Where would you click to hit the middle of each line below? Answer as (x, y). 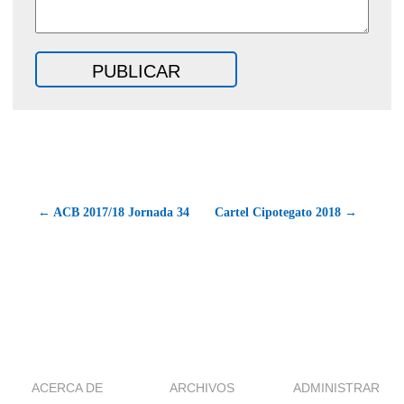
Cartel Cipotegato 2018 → (286, 212)
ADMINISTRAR (337, 387)
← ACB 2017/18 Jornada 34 (114, 212)
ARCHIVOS (202, 387)
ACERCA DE (68, 387)
